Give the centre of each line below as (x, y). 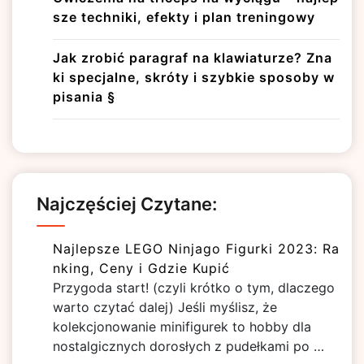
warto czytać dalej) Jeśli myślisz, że (165, 307)
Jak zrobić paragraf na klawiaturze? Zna (193, 58)
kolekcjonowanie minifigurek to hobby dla (182, 327)
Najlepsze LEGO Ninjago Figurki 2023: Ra (196, 249)
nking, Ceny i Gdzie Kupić (141, 268)
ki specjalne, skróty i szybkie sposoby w (194, 77)
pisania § (84, 97)
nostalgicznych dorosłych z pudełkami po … (188, 346)
